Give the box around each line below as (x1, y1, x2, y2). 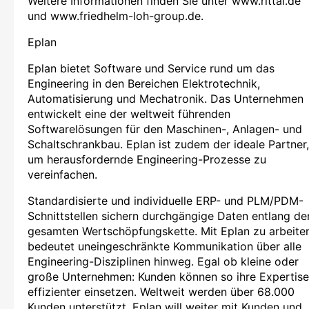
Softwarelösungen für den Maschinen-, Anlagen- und (28, 121, 302, 136)
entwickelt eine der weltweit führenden (28, 106, 230, 121)
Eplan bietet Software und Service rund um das (28, 61, 275, 75)
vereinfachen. (28, 167, 97, 181)
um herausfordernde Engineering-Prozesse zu (28, 152, 266, 166)
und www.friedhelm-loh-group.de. (28, 8, 203, 23)
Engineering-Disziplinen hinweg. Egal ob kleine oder (28, 254, 299, 268)
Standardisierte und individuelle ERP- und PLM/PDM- (28, 193, 303, 208)
